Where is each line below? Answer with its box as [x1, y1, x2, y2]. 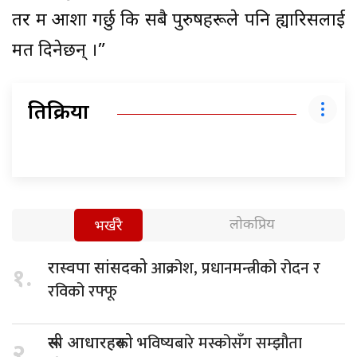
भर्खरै [94, 218, 124, 237]
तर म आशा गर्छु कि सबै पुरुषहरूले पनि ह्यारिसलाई [12, 10, 345, 33]
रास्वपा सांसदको [48, 259, 151, 280]
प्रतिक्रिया [28, 100, 89, 128]
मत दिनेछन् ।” [12, 40, 106, 64]
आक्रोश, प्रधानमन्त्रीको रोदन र [151, 255, 320, 283]
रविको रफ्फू [48, 278, 117, 306]
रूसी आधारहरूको [48, 334, 137, 355]
